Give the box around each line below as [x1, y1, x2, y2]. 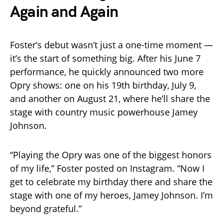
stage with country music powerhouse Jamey [10, 106, 198, 118]
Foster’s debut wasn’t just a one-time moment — [10, 38, 213, 51]
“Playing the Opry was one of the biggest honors [10, 148, 212, 161]
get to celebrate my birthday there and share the [10, 175, 213, 188]
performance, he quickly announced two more [10, 65, 204, 78]
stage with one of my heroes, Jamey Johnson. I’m [10, 189, 213, 201]
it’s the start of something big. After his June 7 [10, 52, 201, 64]
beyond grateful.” [10, 202, 82, 215]
